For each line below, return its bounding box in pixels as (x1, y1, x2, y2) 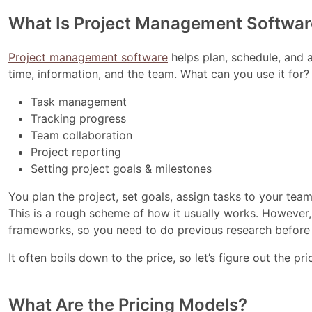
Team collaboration (31, 128, 133, 143)
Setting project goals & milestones (31, 162, 212, 176)
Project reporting (31, 145, 122, 159)
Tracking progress (31, 111, 127, 126)
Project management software (8, 50, 169, 65)
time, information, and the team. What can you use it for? (8, 67, 310, 81)
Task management (31, 95, 127, 109)
